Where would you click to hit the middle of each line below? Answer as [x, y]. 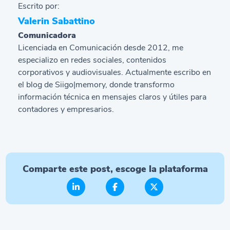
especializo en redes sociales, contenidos [92, 60]
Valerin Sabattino [57, 21]
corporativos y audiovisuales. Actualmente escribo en [115, 73]
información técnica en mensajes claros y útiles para [112, 97]
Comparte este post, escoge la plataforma [115, 169]
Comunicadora [47, 36]
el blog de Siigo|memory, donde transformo [97, 85]
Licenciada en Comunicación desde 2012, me [101, 48]
